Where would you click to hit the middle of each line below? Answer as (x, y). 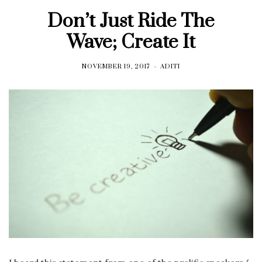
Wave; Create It (131, 42)
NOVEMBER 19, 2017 (116, 66)
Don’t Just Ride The (131, 21)
